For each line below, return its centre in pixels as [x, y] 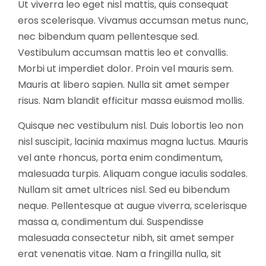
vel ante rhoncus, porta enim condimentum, [120, 157]
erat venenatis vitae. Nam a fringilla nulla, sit [120, 254]
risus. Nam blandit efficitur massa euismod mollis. [131, 100]
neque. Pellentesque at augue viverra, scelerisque [132, 205]
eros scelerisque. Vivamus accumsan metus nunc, [133, 20]
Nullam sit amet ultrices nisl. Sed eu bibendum [124, 189]
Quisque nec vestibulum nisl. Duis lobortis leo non [131, 125]
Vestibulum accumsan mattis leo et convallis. [123, 52]
